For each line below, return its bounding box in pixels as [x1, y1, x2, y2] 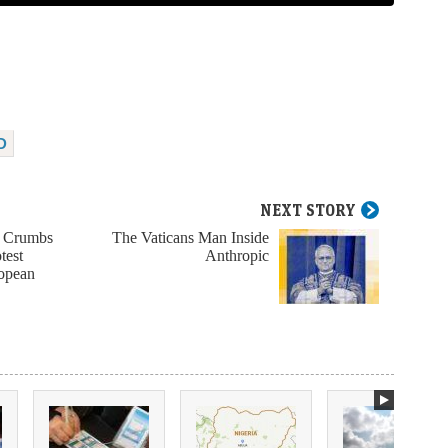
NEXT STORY [260, 200, 356, 221]
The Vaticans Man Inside [112, 227, 269, 249]
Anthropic [205, 245, 269, 267]
